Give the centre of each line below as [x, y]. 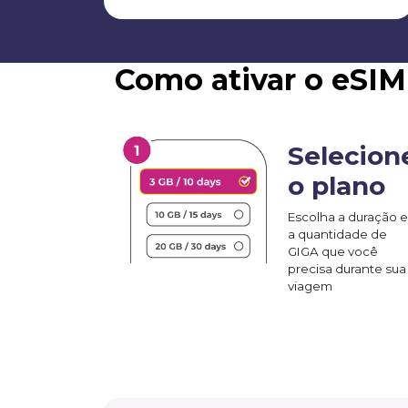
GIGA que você [333, 251]
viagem [310, 286]
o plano [337, 185]
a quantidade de [337, 234]
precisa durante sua [347, 268]
